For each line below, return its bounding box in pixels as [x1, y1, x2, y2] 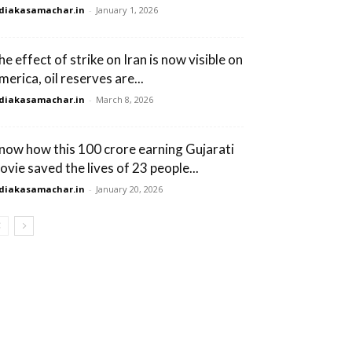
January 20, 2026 [96, 183, 163, 195]
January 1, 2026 [96, 4, 158, 16]
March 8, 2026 [96, 93, 153, 105]
